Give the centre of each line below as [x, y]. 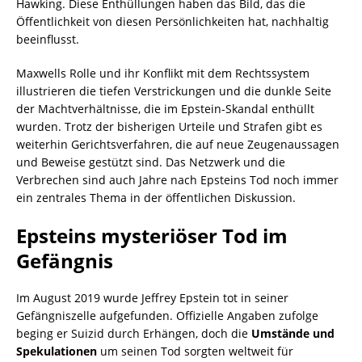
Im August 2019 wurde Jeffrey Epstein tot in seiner [152, 298]
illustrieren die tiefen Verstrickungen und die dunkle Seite [174, 91]
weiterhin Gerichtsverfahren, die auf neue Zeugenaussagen [178, 145]
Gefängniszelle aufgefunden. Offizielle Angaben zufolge [167, 316]
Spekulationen [57, 351]
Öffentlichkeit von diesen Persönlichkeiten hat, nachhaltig [173, 22]
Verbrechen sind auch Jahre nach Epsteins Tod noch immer [177, 180]
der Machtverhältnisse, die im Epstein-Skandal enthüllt [165, 109]
